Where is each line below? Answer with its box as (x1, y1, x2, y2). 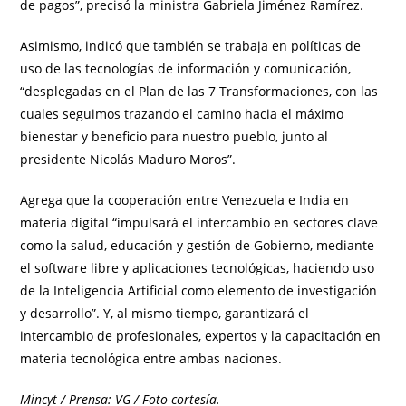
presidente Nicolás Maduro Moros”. (20, 150, 237, 169)
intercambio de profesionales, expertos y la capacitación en (20, 327, 382, 345)
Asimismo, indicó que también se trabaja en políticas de (20, 37, 362, 55)
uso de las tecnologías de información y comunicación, (20, 60, 352, 78)
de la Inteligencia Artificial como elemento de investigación (20, 282, 378, 300)
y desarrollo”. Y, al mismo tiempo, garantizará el (20, 304, 310, 323)
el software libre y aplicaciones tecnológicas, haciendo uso (20, 259, 375, 277)
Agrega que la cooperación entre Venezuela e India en (20, 191, 350, 209)
